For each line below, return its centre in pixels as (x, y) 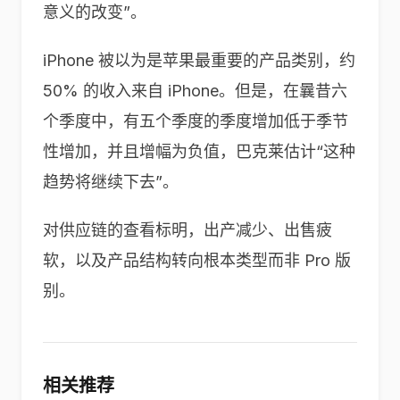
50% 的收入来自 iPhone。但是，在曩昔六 (195, 91)
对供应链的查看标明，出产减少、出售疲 (187, 230)
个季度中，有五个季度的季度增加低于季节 (196, 121)
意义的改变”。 (95, 12)
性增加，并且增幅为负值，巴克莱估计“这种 (199, 151)
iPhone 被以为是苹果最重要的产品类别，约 (199, 60)
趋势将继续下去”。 (111, 182)
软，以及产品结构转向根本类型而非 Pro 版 (197, 260)
